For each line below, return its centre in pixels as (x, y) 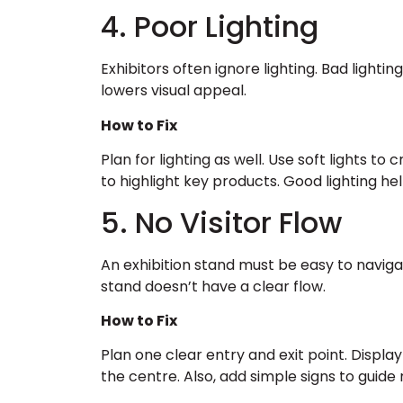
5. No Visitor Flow (221, 222)
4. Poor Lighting (210, 27)
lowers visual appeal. (174, 91)
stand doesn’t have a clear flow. (213, 286)
